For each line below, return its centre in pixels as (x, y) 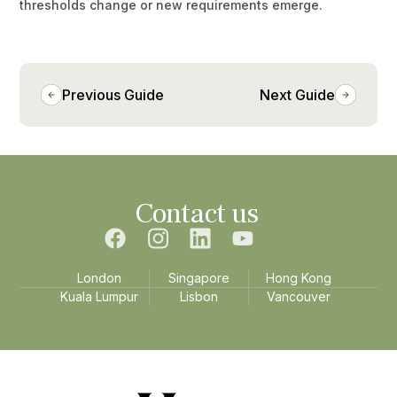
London (99, 278)
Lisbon (199, 297)
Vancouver (298, 297)
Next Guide (297, 95)
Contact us (197, 214)
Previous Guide (113, 95)
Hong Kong (298, 278)
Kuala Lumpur (99, 297)
